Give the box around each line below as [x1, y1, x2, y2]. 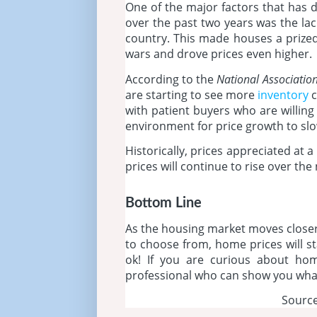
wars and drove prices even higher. [125, 46, 312, 62]
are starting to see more [125, 86, 258, 103]
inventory [258, 86, 309, 103]
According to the [125, 71, 217, 87]
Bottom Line [125, 196, 202, 211]
